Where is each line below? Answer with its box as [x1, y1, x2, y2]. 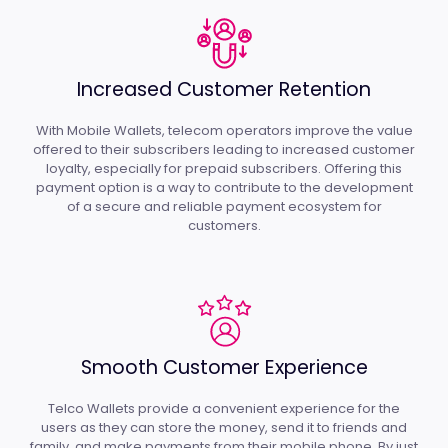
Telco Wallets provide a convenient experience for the [48, 399, 400, 419]
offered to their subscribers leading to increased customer [33, 139, 415, 159]
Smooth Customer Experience [80, 354, 368, 382]
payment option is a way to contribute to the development [35, 177, 413, 197]
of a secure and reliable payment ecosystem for [66, 196, 382, 216]
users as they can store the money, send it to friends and [41, 418, 407, 438]
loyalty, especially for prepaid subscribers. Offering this [46, 158, 402, 178]
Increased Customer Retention [77, 75, 371, 103]
